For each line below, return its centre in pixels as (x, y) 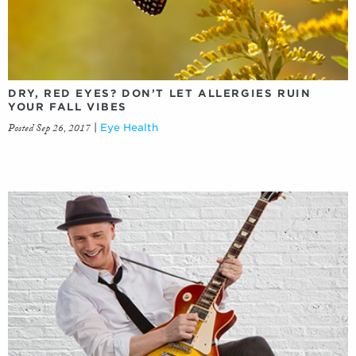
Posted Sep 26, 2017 (49, 129)
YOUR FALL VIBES (68, 106)
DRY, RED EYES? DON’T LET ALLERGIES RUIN (160, 93)
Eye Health (129, 127)
